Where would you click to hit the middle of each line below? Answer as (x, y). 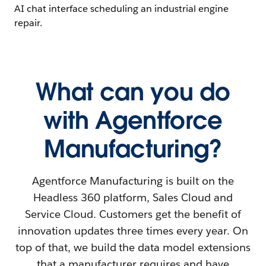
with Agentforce (133, 120)
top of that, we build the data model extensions (133, 247)
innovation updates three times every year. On (133, 230)
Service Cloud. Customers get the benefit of (133, 214)
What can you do (133, 92)
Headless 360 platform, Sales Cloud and (133, 197)
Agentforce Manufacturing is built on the (133, 180)
